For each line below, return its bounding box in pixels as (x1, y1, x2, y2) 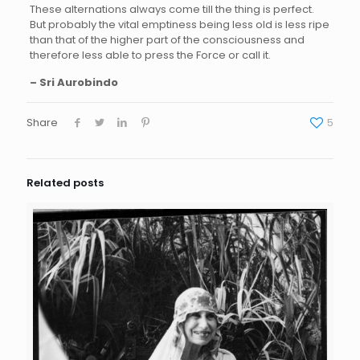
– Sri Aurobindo (29, 75, 118, 91)
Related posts (27, 175, 104, 191)
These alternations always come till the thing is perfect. (29, 2, 314, 18)
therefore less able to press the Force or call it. (29, 47, 271, 63)
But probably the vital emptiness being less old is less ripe (29, 17, 329, 33)
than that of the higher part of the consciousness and (29, 32, 305, 48)
